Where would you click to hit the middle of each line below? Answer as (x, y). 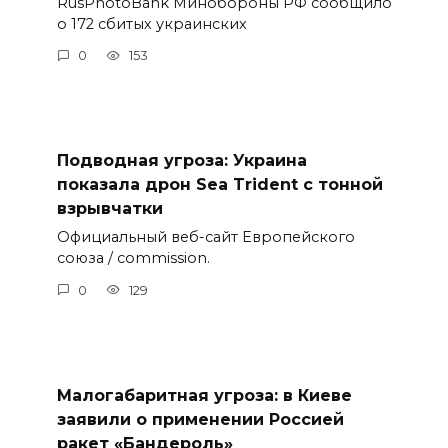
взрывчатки (109, 208)
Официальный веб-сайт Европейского (205, 237)
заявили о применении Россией (200, 419)
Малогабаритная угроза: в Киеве (204, 395)
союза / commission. (133, 258)
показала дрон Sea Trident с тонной (219, 184)
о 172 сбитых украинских (151, 23)
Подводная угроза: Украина (181, 160)
